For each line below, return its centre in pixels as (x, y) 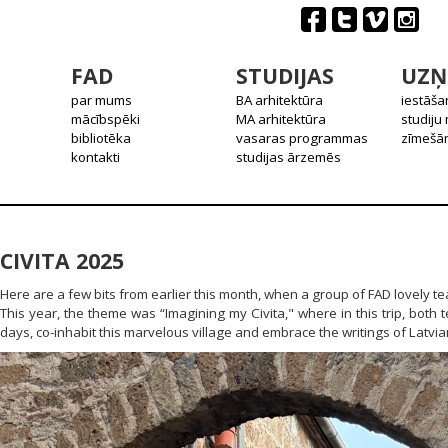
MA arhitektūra (281, 119)
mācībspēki (106, 119)
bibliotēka (101, 138)
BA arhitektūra (280, 100)
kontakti (96, 157)
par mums (102, 100)
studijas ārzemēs (289, 157)
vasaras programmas (302, 138)
